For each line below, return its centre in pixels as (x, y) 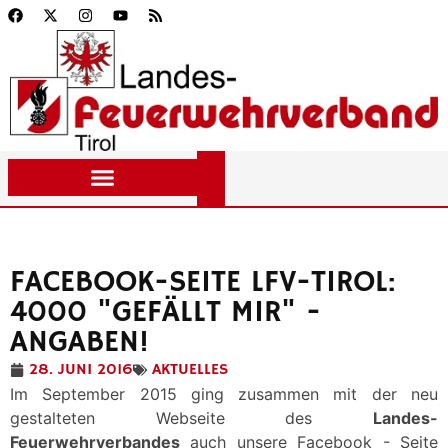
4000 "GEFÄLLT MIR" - (165, 312)
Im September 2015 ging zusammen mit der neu (224, 394)
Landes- (405, 418)
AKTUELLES (190, 370)
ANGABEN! (79, 342)
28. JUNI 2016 (81, 370)
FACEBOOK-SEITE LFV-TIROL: (202, 282)
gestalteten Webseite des (191, 418)
